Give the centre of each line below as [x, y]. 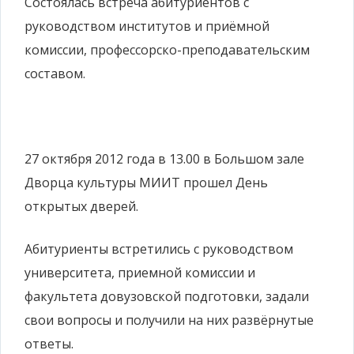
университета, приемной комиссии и [140, 273]
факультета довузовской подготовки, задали [167, 296]
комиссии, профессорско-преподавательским [167, 50]
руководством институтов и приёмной [147, 26]
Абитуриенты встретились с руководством [159, 249]
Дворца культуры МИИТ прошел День [146, 183]
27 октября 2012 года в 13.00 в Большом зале [164, 159]
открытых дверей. [81, 206]
